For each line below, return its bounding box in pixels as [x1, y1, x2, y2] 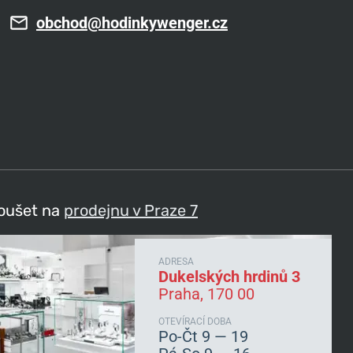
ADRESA [158, 256, 194, 267]
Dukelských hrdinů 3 [158, 267, 300, 286]
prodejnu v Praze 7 [64, 201, 198, 220]
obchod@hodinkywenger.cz [35, 13, 228, 32]
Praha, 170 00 [158, 284, 255, 303]
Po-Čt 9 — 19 [158, 327, 248, 346]
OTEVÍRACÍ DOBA [158, 316, 232, 327]
